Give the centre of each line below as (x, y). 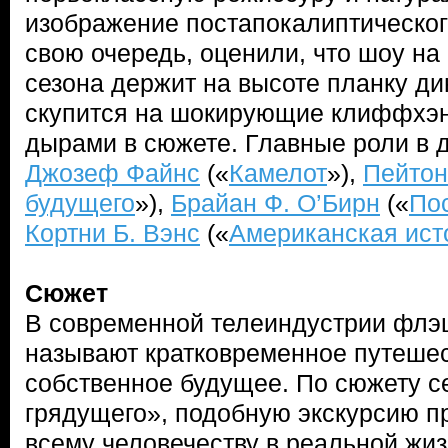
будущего (80, 203)
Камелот (278, 173)
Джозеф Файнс (112, 173)
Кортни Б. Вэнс (112, 233)
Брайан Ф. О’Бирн (275, 203)
